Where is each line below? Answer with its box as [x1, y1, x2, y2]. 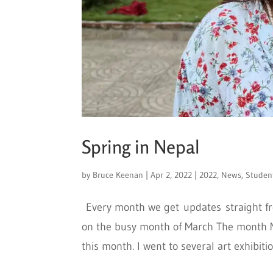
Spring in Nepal [82, 136, 200, 158]
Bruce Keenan [93, 169, 144, 181]
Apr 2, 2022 [151, 169, 193, 181]
